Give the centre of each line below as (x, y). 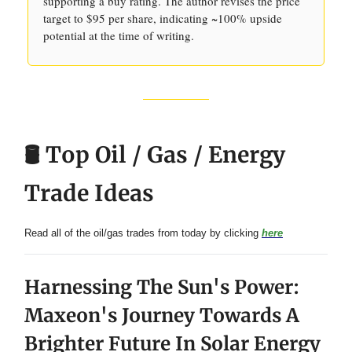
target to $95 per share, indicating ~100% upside (163, 18)
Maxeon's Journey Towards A (162, 315)
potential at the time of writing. (119, 35)
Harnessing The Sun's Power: (162, 287)
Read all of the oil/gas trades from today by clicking (143, 233)
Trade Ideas (89, 193)
